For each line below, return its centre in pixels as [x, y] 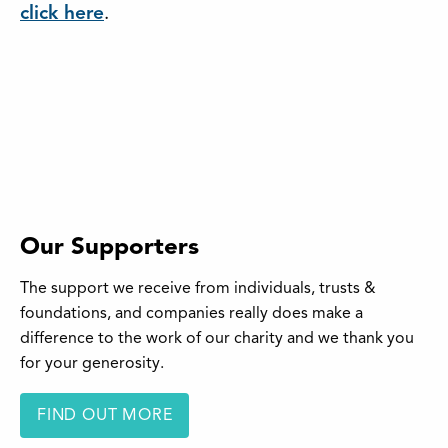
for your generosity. [92, 364]
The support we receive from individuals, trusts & [198, 289]
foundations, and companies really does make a [191, 314]
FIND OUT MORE [105, 415]
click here [62, 14]
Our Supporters [109, 248]
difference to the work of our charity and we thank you [217, 339]
